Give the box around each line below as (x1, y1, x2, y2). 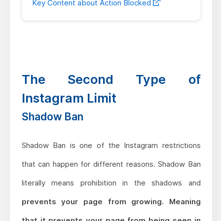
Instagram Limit (21, 90, 116, 106)
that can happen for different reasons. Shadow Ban (21, 159, 201, 169)
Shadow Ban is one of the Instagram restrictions (21, 141, 201, 150)
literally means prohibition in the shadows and (21, 178, 201, 188)
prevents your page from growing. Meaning (21, 197, 201, 207)
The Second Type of (21, 72, 201, 87)
